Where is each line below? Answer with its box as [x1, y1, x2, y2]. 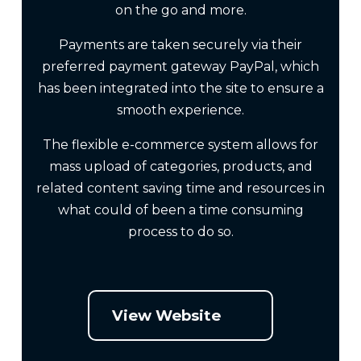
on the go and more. [114, 2, 247, 18]
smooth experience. [117, 102, 244, 118]
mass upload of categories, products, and [48, 158, 313, 174]
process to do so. [127, 223, 234, 239]
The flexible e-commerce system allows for [43, 136, 318, 152]
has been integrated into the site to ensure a [37, 80, 324, 96]
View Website [111, 305, 221, 325]
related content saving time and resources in [36, 180, 325, 196]
